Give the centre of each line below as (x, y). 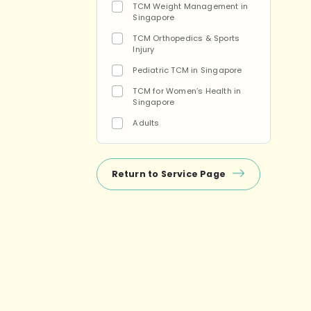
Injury (144, 49)
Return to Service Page (170, 174)
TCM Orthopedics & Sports (186, 38)
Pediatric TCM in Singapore (187, 70)
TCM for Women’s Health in (187, 91)
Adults (146, 123)
